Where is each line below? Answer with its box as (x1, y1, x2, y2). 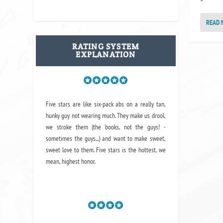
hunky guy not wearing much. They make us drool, (46, 111, 166, 120)
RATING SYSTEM (72, 41, 140, 52)
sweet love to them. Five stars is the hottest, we (46, 145, 166, 155)
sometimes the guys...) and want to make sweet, (46, 134, 166, 143)
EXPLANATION (76, 49, 136, 60)
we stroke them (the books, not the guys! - (46, 122, 166, 132)
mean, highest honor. (46, 157, 96, 166)
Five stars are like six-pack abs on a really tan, (46, 100, 166, 109)
